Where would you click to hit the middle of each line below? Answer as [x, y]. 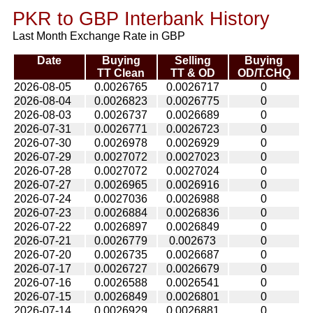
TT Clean [121, 73]
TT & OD [192, 73]
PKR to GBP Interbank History [141, 19]
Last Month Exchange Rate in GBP [99, 36]
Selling [192, 60]
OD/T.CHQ [264, 73]
